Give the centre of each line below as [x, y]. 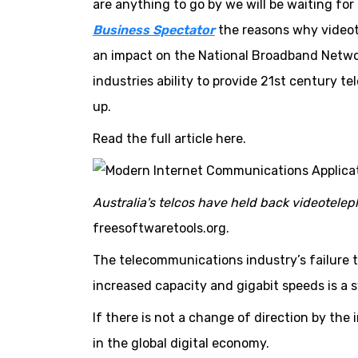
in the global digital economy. [181, 344]
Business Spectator [153, 30]
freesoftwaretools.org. [161, 229]
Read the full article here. [169, 138]
